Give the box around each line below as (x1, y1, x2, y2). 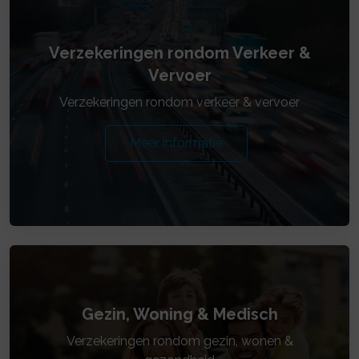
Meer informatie (130, 135, 223, 151)
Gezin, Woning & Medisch (81, 305, 278, 324)
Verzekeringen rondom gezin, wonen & (66, 333, 293, 349)
